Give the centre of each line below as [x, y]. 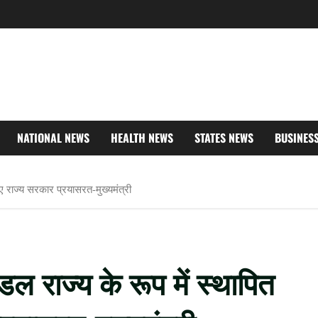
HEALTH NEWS [142, 138]
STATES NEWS [224, 138]
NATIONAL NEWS [53, 138]
